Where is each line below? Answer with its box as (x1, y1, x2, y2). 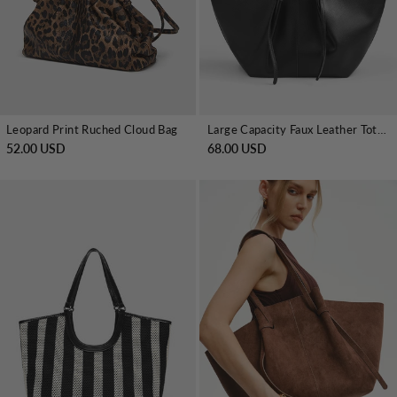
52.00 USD (6, 141, 66, 157)
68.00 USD (207, 141, 267, 157)
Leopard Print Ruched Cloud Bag (6, 122, 178, 137)
